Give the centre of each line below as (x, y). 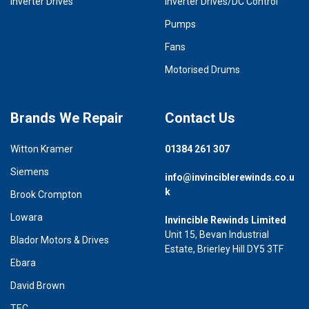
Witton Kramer (42, 149)
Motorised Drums (202, 69)
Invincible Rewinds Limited (226, 220)
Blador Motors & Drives (60, 240)
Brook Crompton (46, 194)
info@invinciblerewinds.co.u (230, 177)
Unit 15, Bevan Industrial (217, 234)
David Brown (38, 285)
